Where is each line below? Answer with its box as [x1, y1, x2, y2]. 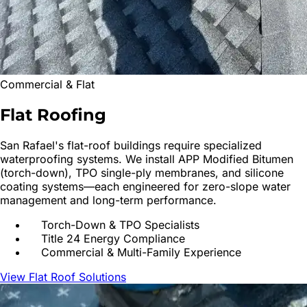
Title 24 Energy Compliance [41, 231, 185, 245]
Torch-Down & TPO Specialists [41, 217, 199, 232]
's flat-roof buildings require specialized [55, 138, 262, 152]
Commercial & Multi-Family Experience [41, 245, 241, 259]
